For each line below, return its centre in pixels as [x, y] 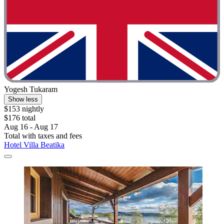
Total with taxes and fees [43, 136]
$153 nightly [24, 109]
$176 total [20, 118]
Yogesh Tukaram [31, 89]
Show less [23, 99]
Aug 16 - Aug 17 [31, 127]
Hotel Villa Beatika [34, 145]
